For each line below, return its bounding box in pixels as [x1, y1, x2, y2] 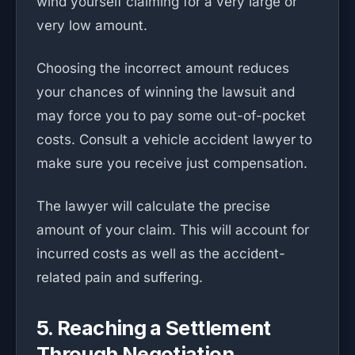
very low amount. [36, 17, 147, 33]
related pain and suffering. [36, 269, 203, 285]
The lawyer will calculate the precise [36, 198, 270, 214]
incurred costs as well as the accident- [36, 246, 285, 261]
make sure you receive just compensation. [36, 155, 307, 171]
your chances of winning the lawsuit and [36, 84, 295, 100]
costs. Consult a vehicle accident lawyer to [36, 132, 312, 147]
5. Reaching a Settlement [36, 315, 271, 340]
